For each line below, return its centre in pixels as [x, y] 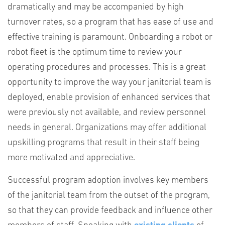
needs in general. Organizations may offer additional [107, 128]
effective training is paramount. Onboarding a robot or [110, 37]
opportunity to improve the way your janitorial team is [109, 83]
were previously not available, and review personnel [107, 113]
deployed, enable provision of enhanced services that [109, 98]
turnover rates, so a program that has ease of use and [110, 22]
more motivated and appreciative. [71, 158]
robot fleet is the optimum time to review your [95, 52]
